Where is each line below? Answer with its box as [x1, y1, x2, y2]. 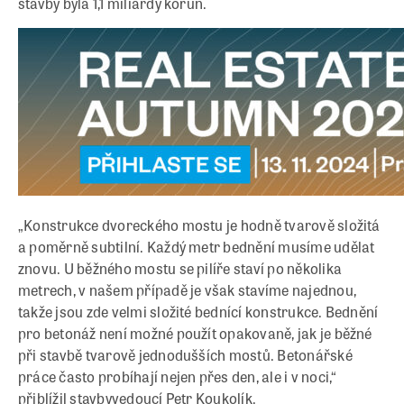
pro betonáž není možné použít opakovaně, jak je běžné [18, 323, 372, 344]
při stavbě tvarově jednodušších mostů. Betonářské [18, 344, 353, 366]
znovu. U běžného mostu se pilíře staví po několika [18, 258, 342, 280]
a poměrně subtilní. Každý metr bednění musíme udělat [18, 236, 375, 258]
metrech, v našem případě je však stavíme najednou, [18, 280, 356, 301]
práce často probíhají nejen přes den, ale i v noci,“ [18, 366, 337, 388]
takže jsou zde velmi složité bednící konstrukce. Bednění [18, 301, 379, 323]
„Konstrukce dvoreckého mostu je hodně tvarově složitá [18, 215, 381, 236]
